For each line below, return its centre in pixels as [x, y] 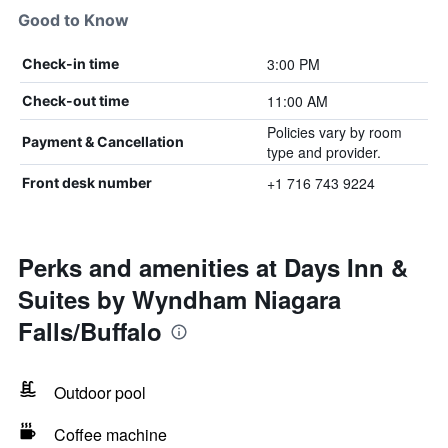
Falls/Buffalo [90, 331]
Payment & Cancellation [103, 141]
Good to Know [73, 20]
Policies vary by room [334, 132]
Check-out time [75, 100]
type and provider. [323, 152]
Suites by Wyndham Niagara [179, 299]
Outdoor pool [100, 392]
